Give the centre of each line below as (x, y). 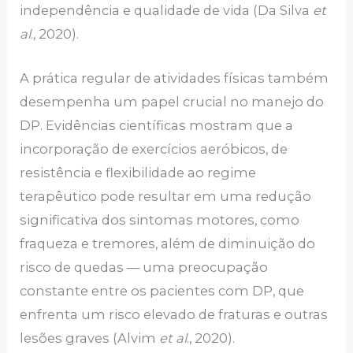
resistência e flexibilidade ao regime (138, 172)
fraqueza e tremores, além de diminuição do (168, 243)
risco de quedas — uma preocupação (144, 267)
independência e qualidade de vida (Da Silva (167, 10)
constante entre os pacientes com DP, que (162, 290)
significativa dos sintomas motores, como (160, 219)
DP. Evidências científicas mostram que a (157, 125)
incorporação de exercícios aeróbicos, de (154, 149)
